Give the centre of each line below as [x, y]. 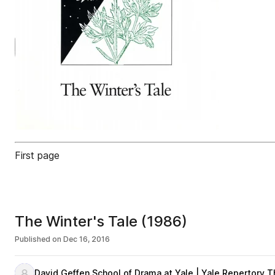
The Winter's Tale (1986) [101, 221]
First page [37, 155]
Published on [38, 239]
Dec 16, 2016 [87, 239]
